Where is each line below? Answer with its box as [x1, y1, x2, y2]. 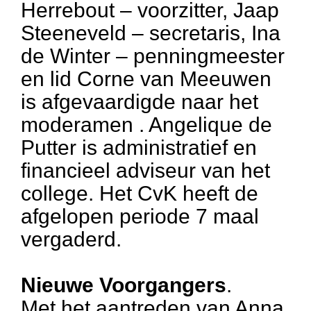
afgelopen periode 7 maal [21, 205, 259, 228]
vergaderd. [21, 228, 121, 251]
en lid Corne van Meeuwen [21, 67, 271, 90]
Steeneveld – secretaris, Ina [21, 22, 280, 44]
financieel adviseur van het [21, 159, 270, 182]
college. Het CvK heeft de [21, 182, 258, 205]
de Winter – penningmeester [21, 44, 285, 67]
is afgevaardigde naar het [21, 90, 258, 113]
